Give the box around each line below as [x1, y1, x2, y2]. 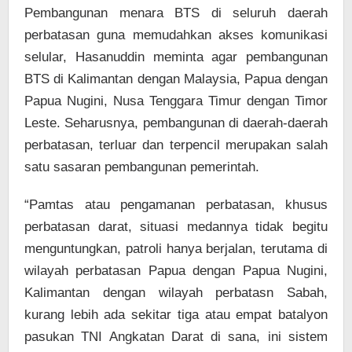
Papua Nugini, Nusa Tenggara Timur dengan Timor [24, 93, 328, 109]
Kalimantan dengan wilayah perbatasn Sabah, [24, 285, 328, 301]
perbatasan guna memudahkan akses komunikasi [24, 27, 328, 43]
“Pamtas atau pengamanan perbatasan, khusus [24, 197, 328, 213]
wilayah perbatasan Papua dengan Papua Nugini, [24, 263, 328, 279]
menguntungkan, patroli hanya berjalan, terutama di [24, 241, 328, 257]
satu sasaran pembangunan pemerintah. [24, 159, 259, 175]
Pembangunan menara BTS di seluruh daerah [24, 5, 328, 21]
